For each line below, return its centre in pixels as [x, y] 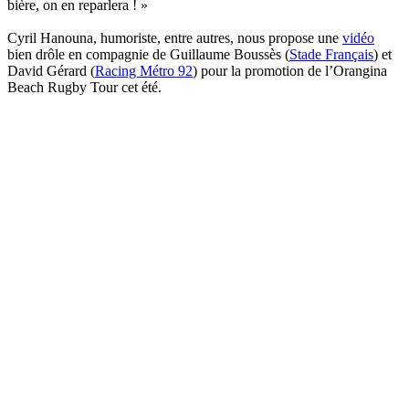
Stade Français [331, 54]
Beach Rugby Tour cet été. [84, 87]
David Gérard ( [51, 70]
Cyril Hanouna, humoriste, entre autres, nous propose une [175, 37]
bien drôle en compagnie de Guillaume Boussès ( [148, 54]
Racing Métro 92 [144, 70]
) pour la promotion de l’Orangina [290, 70]
